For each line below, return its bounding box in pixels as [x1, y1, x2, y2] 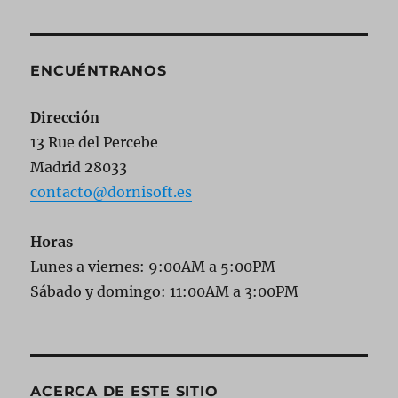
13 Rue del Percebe [30, 133, 159, 151]
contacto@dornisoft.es [30, 183, 193, 201]
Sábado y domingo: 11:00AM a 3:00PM [30, 283, 299, 300]
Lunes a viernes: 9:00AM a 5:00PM [30, 258, 276, 275]
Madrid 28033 [30, 158, 128, 176]
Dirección [30, 108, 100, 126]
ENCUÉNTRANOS [30, 62, 167, 79]
